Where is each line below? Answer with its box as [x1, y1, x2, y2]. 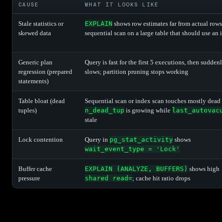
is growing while [124, 106, 172, 114]
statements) [18, 77, 49, 85]
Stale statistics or [18, 19, 63, 27]
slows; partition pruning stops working [85, 67, 188, 75]
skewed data [18, 29, 51, 37]
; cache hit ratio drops [132, 174, 190, 182]
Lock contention [18, 135, 63, 143]
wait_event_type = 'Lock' [85, 145, 180, 153]
